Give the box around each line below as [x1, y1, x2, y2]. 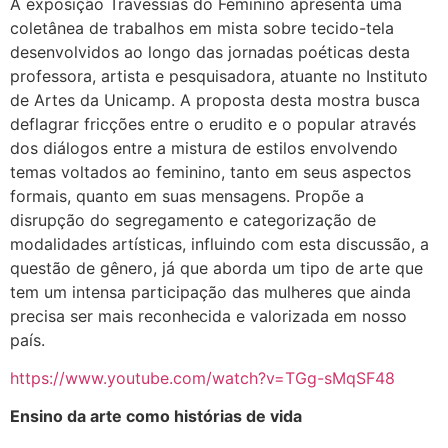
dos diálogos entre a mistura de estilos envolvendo [10, 137, 398, 158]
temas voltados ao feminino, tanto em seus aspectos [10, 161, 411, 182]
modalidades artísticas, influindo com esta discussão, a [10, 233, 429, 254]
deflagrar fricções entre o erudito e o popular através [10, 113, 416, 134]
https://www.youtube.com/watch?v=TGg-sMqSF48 [10, 367, 395, 388]
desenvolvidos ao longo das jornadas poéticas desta [10, 41, 410, 62]
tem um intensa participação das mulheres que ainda [10, 281, 411, 302]
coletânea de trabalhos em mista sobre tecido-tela [10, 17, 394, 38]
